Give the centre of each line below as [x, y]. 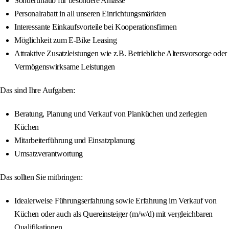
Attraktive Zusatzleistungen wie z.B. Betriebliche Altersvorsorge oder [121, 54]
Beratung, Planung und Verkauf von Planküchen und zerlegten [111, 114]
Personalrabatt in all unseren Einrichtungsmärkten [90, 14]
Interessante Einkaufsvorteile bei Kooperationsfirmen [96, 27]
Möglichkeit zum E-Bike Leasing [66, 40]
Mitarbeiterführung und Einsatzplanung [75, 141]
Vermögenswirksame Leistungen [65, 67]
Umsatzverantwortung [49, 154]
